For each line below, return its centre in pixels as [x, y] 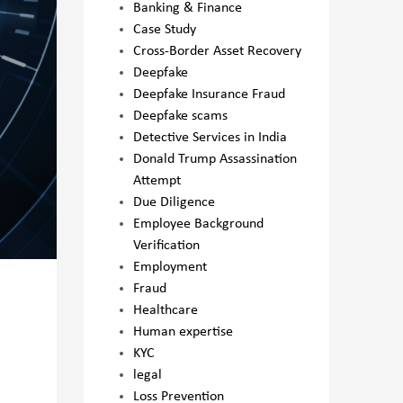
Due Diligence [175, 202]
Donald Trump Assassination [215, 159]
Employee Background [199, 224]
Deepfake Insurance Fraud [210, 94]
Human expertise [184, 332]
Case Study [165, 30]
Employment [170, 267]
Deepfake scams [181, 116]
